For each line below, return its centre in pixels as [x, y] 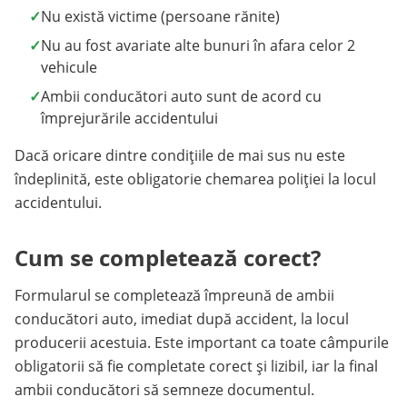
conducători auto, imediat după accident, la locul [182, 319]
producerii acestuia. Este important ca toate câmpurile [202, 342]
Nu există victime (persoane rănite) [160, 16]
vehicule [69, 67]
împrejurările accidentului [129, 118]
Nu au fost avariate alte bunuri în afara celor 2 [198, 45]
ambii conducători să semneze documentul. [164, 390]
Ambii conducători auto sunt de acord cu [181, 96]
